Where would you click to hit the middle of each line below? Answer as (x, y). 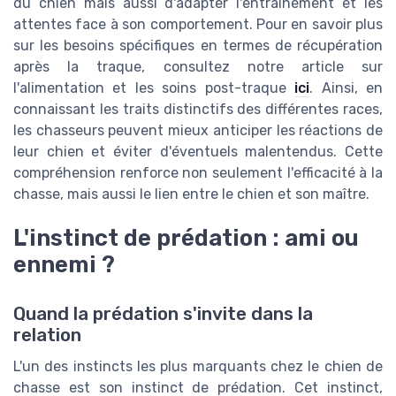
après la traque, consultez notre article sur (198, 66)
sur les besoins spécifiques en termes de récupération (198, 45)
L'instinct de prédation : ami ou (186, 237)
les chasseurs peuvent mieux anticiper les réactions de (198, 130)
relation (47, 335)
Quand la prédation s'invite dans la (163, 314)
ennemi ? (64, 264)
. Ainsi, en (346, 88)
